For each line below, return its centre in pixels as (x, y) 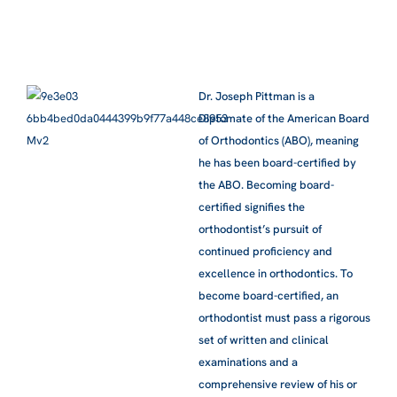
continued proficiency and (265, 251)
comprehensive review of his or (278, 384)
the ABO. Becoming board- (266, 184)
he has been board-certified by (277, 162)
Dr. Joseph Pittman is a (257, 96)
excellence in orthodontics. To (276, 273)
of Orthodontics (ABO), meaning (279, 140)
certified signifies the (252, 206)
